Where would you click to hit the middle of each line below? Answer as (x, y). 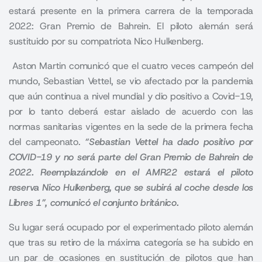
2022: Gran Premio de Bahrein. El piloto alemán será (131, 26)
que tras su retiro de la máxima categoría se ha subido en (131, 243)
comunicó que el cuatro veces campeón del (159, 66)
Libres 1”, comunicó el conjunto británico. (94, 203)
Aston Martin (39, 66)
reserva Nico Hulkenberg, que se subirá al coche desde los (131, 188)
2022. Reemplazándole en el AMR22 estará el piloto (131, 173)
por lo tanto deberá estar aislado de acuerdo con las (131, 112)
